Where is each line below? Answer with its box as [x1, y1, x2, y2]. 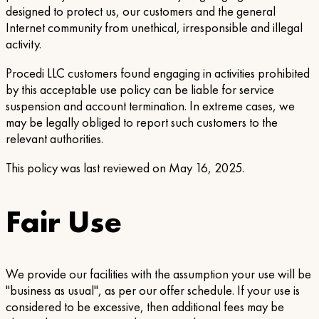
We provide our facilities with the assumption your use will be [6, 265, 311, 283]
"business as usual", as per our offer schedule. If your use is [6, 281, 300, 299]
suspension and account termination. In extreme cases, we [6, 97, 295, 115]
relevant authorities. [6, 130, 103, 147]
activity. [6, 35, 41, 53]
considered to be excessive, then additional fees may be [6, 298, 284, 315]
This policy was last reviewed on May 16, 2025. [6, 159, 244, 177]
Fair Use [6, 202, 122, 241]
